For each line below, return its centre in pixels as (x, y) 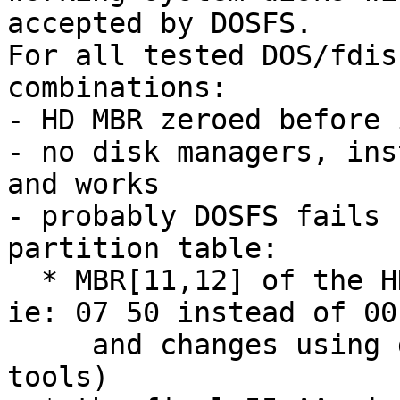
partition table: (143, 249)
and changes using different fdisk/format (50, 345)
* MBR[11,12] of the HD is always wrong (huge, (24, 281)
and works (83, 184)
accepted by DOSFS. (160, 24)
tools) (58, 377)
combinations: (117, 88)
